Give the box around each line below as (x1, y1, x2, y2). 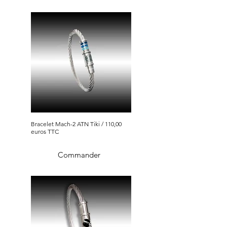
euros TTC (31, 128, 59, 136)
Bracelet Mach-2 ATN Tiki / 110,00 (31, 120, 101, 128)
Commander (58, 149, 100, 160)
